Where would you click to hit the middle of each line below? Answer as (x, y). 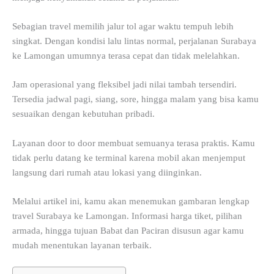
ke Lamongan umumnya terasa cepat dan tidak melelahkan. (126, 55)
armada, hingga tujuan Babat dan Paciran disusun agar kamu (128, 230)
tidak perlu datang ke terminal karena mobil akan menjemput (129, 157)
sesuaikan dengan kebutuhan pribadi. (83, 114)
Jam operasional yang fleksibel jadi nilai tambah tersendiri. (124, 85)
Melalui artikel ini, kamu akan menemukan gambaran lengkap (131, 201)
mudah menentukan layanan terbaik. (82, 245)
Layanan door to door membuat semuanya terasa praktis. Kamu (134, 143)
